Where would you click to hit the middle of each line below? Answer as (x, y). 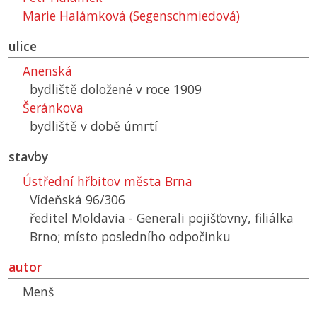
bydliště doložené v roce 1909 (116, 90)
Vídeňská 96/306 (77, 200)
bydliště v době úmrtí (94, 126)
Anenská (47, 71)
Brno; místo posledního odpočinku (130, 237)
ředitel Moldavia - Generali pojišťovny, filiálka (162, 218)
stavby (28, 157)
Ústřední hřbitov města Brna (108, 181)
